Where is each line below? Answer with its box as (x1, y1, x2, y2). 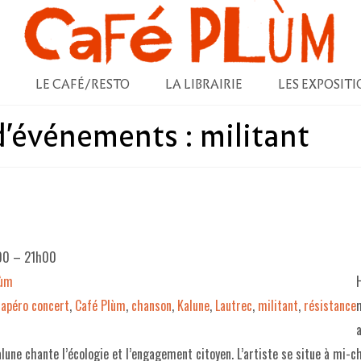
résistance (304, 296, 356, 315)
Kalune (177, 296, 210, 315)
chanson (131, 296, 172, 315)
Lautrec (215, 296, 252, 315)
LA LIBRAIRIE (164, 75, 243, 94)
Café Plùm (75, 296, 126, 315)
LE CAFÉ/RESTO (35, 75, 130, 94)
